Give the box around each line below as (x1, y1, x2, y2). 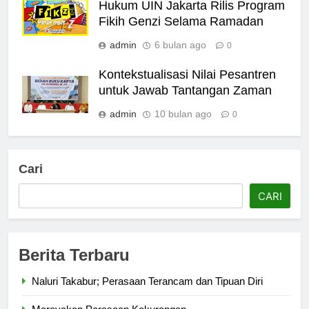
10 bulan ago (154, 108, 212, 119)
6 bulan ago (154, 39, 206, 50)
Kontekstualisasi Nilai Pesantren (99, 67, 276, 81)
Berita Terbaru (19, 245, 130, 264)
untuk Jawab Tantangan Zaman (99, 83, 272, 97)
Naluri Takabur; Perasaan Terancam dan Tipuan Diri (32, 275, 263, 287)
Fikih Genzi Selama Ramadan (99, 14, 263, 28)
